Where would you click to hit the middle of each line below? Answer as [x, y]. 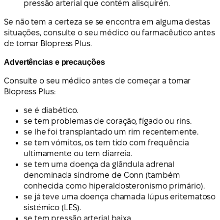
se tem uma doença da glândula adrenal [99, 164]
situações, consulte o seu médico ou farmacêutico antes [110, 32]
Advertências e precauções [55, 62]
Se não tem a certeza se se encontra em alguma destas [107, 22]
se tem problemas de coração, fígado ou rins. [108, 121]
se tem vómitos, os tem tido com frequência [106, 142]
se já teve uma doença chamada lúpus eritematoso [120, 196]
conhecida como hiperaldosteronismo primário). [114, 186]
